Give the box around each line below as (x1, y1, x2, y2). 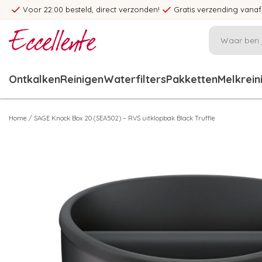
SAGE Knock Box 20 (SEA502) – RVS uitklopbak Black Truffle (34, 114, 215, 122)
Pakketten (166, 73, 218, 86)
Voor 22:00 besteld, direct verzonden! (23, 5, 160, 14)
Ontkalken (9, 73, 60, 86)
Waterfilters (104, 73, 166, 86)
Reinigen (60, 73, 104, 86)
